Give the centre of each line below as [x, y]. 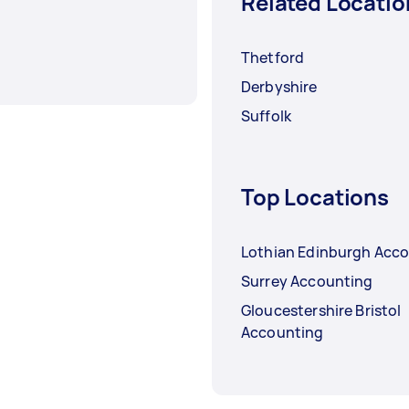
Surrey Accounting [307, 281]
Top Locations [315, 196]
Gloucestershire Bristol [321, 310]
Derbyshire [279, 86]
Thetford [273, 57]
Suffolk [267, 115]
